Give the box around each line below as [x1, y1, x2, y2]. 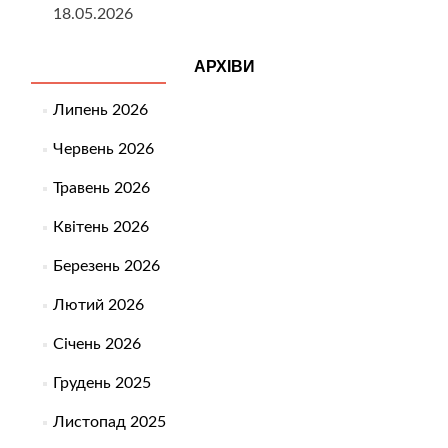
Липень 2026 [52, 102, 148, 119]
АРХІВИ [194, 58, 255, 76]
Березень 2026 [52, 258, 160, 275]
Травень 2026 [52, 180, 150, 197]
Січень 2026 [52, 336, 141, 353]
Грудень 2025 [52, 375, 151, 392]
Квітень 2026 [52, 219, 149, 236]
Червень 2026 [52, 141, 154, 158]
